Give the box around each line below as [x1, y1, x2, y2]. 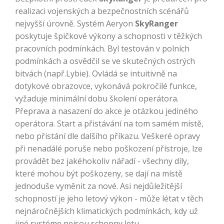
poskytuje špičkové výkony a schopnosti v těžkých [15, 30, 202, 42]
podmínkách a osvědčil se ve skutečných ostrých [15, 55, 195, 67]
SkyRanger [135, 18, 178, 29]
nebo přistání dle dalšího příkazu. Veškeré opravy [15, 130, 200, 142]
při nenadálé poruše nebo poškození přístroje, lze [15, 143, 202, 154]
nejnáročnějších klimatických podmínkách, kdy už [15, 205, 198, 217]
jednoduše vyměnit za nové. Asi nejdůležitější [15, 180, 182, 192]
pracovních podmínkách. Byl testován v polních [15, 43, 189, 54]
